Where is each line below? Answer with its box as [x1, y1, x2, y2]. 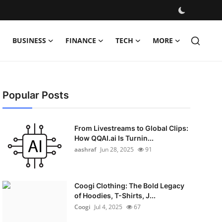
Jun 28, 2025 [100, 145, 134, 154]
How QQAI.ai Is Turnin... [74, 134, 154, 142]
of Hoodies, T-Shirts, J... [74, 191, 156, 200]
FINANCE [65, 36, 96, 45]
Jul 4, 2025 [94, 203, 122, 211]
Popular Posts [2, 89, 69, 101]
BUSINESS [12, 36, 46, 45]
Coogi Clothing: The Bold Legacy [74, 181, 184, 190]
